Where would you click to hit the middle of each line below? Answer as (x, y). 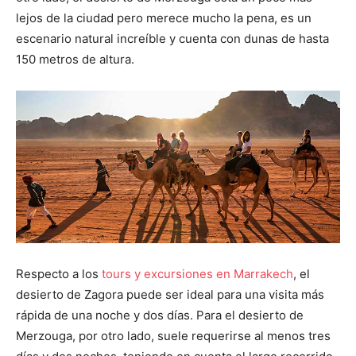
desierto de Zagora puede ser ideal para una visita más (170, 295)
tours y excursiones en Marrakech (197, 274)
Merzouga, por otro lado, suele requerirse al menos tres (173, 336)
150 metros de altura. (77, 59)
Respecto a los (59, 274)
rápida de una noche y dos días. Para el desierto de (160, 315)
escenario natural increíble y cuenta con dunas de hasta (172, 39)
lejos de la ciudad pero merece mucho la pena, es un (164, 18)
